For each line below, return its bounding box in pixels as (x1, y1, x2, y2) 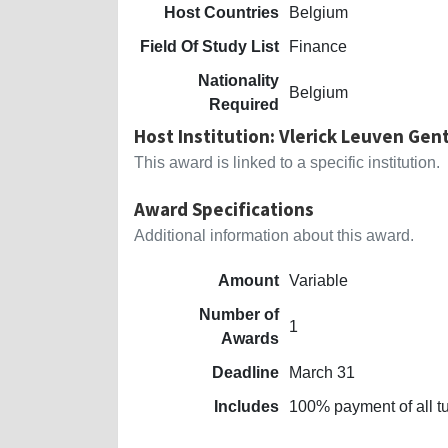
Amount (218, 271, 279, 289)
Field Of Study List (140, 37, 279, 55)
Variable (289, 271, 348, 289)
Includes (214, 397, 279, 415)
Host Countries (164, 3, 279, 21)
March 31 (289, 363, 355, 381)
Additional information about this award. (134, 226, 414, 244)
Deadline (212, 363, 279, 381)
